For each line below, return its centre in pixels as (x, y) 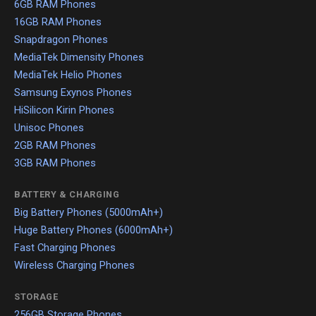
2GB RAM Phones (55, 146)
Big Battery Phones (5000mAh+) (89, 213)
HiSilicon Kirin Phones (64, 110)
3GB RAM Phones (55, 163)
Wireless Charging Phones (74, 266)
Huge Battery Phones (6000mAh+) (93, 230)
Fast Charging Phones (65, 248)
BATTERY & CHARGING (67, 195)
